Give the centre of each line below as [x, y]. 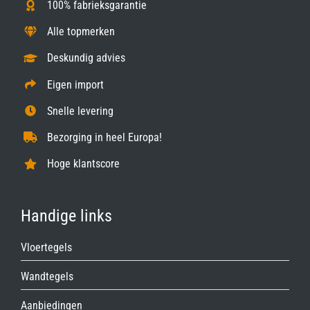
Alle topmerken [81, 32]
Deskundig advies [86, 58]
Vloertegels [46, 247]
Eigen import [76, 84]
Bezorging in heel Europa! [105, 137]
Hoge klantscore [84, 164]
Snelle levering [81, 111]
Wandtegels [47, 276]
